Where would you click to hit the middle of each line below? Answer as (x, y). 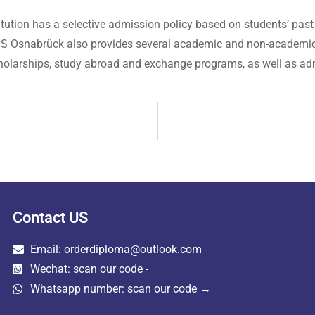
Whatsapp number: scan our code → (120, 289)
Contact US (50, 218)
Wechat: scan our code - (89, 269)
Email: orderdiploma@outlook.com (116, 249)
